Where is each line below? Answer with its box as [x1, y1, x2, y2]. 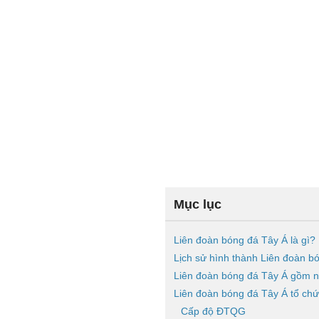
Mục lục [174, 197, 221, 211]
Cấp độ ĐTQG [181, 305, 246, 317]
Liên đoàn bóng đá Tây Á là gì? [174, 234, 315, 246]
